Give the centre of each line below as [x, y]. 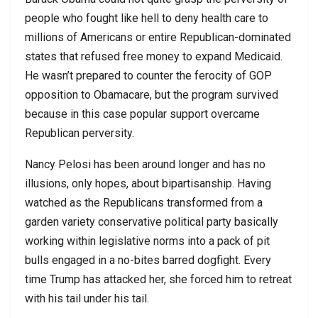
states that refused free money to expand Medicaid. [154, 56]
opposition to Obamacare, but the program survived [152, 94]
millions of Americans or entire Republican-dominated [158, 37]
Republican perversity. [79, 133]
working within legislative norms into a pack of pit [147, 241]
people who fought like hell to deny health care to [147, 18]
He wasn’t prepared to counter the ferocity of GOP [148, 75]
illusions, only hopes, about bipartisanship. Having [148, 183]
